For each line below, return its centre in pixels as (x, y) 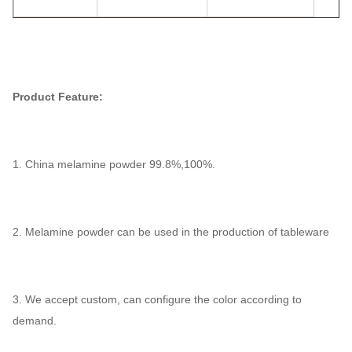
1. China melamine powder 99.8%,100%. (114, 164)
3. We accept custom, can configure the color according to (157, 299)
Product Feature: (58, 97)
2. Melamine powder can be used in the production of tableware (171, 232)
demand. (35, 321)
